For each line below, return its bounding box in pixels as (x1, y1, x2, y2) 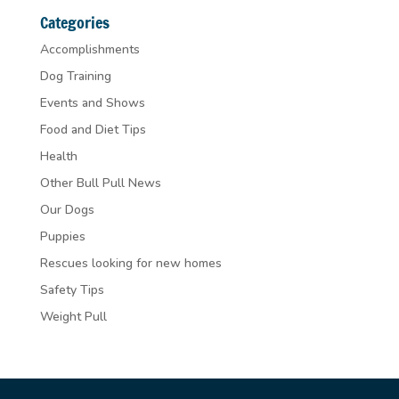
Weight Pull (39, 307, 107, 325)
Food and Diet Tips (39, 120, 146, 138)
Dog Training (39, 67, 111, 85)
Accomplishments (39, 40, 140, 58)
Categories (39, 10, 110, 34)
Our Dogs (39, 200, 94, 218)
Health (39, 147, 77, 165)
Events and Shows (39, 94, 145, 111)
